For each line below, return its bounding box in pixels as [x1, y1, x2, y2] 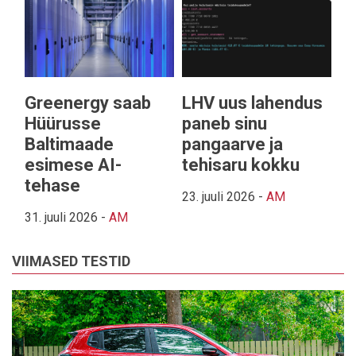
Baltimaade [25, 133, 114, 154]
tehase [25, 175, 80, 195]
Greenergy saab [25, 92, 151, 113]
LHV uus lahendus [182, 92, 323, 113]
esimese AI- [25, 154, 122, 175]
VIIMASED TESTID [12, 252, 130, 269]
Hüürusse [25, 113, 101, 133]
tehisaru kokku [182, 154, 300, 175]
